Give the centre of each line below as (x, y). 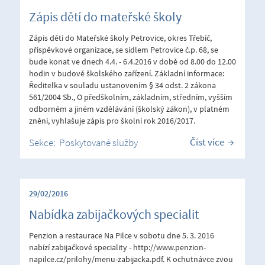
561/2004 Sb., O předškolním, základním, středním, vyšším (131, 97)
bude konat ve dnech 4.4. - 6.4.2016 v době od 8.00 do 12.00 (132, 61)
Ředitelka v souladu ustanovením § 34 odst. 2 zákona (122, 85)
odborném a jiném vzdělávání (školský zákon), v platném (129, 109)
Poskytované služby (98, 142)
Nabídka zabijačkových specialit (114, 214)
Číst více (207, 142)
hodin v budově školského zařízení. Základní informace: (127, 73)
